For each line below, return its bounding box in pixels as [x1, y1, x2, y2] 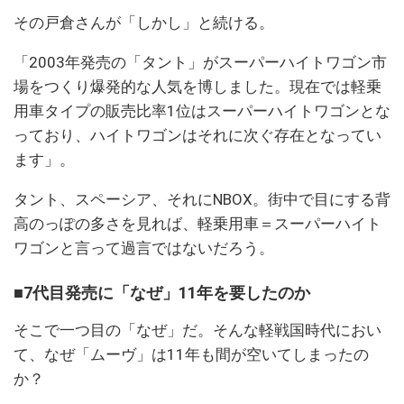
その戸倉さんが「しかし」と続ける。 [14, 14, 274, 32]
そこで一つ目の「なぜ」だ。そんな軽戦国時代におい [14, 321, 381, 340]
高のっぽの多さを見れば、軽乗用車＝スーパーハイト [14, 215, 381, 234]
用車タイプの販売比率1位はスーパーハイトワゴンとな [14, 102, 390, 121]
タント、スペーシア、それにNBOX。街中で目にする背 [14, 190, 390, 209]
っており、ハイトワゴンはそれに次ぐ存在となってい [14, 126, 381, 145]
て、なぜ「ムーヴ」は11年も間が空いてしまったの [14, 345, 369, 364]
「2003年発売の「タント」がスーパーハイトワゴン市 [14, 53, 387, 72]
